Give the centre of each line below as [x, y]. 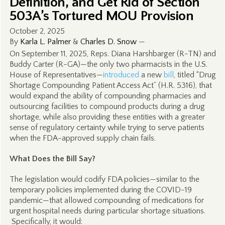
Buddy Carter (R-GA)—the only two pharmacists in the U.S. [108, 64]
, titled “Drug [195, 75]
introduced [121, 75]
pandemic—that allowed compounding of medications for [106, 200]
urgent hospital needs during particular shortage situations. [107, 211]
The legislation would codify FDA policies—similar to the [104, 179]
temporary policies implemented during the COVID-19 [100, 190]
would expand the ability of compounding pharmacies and [107, 96]
